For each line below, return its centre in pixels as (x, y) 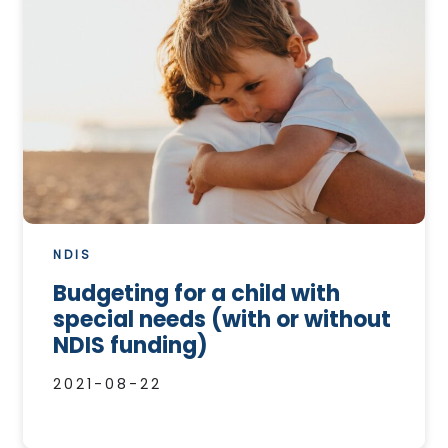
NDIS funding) (130, 346)
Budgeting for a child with (196, 294)
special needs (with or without (221, 320)
